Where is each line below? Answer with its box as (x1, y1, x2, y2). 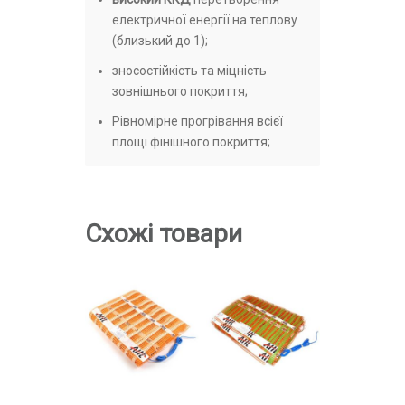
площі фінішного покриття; (112, 135, 270, 150)
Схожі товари (85, 219, 242, 250)
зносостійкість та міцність (112, 63, 267, 79)
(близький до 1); (112, 33, 208, 49)
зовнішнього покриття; (112, 84, 248, 99)
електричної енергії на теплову (112, 13, 297, 28)
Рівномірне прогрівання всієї (112, 114, 283, 129)
